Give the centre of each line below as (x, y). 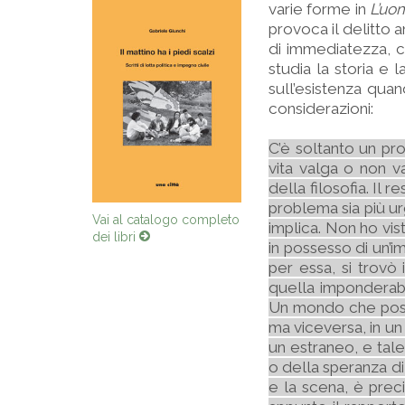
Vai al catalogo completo (166, 226)
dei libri (116, 243)
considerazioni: (323, 108)
